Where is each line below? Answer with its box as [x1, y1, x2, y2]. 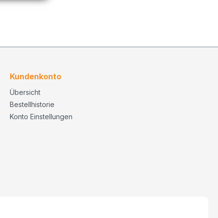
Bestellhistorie [10, 100, 54, 109]
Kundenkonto [10, 71, 61, 81]
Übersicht [10, 88, 40, 96]
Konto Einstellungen [10, 112, 73, 121]
